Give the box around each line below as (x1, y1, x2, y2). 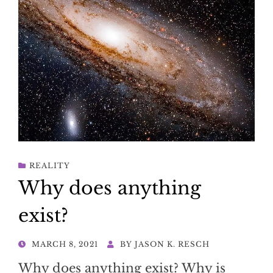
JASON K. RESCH (135, 239, 210, 249)
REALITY (29, 161, 70, 171)
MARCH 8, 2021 (32, 239, 98, 249)
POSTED (18, 239, 56, 249)
